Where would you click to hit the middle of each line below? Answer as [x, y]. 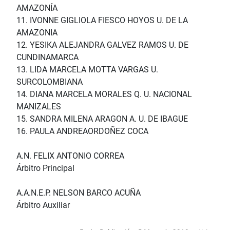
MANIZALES [39, 107]
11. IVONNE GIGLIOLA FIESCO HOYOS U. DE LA [102, 21]
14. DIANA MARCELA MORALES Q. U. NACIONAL [104, 94]
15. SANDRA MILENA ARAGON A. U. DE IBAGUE [102, 119]
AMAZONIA [37, 33]
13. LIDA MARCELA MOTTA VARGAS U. [87, 70]
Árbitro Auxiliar [43, 205]
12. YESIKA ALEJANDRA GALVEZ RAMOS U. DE [102, 45]
